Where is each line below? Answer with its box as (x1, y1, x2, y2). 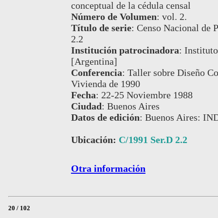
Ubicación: (71, 134, 119, 145)
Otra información (71, 163, 145, 174)
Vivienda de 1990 (71, 78, 140, 90)
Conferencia (71, 67, 122, 78)
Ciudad (71, 101, 102, 112)
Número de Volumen (71, 11, 157, 22)
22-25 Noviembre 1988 (101, 90, 193, 101)
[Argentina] (71, 56, 117, 67)
